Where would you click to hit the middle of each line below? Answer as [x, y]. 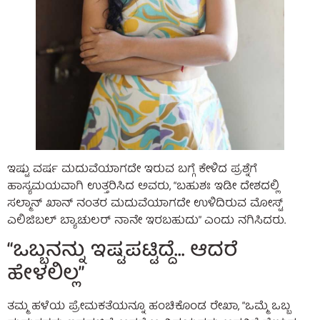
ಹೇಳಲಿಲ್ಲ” [46, 275]
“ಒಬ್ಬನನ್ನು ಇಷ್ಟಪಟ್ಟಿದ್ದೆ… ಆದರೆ [122, 251]
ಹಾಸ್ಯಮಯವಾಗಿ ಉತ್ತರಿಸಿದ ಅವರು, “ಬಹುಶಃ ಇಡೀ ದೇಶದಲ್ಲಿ [143, 187]
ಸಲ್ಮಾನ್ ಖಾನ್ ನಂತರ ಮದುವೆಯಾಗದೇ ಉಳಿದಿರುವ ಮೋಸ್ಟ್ [145, 204]
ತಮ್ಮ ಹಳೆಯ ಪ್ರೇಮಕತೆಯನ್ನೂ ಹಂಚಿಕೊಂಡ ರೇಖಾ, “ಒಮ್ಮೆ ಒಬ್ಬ [149, 307]
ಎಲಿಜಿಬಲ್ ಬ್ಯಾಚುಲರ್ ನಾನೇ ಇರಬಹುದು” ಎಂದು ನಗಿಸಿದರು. [146, 221]
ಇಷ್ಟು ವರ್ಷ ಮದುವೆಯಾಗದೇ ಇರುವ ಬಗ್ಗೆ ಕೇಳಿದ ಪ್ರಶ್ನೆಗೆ [132, 170]
